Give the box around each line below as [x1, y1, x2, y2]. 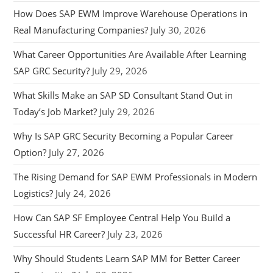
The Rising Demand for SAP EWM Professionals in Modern [13, 170, 258, 183]
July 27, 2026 [49, 146, 105, 158]
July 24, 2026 [55, 186, 112, 199]
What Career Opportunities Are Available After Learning [13, 48, 247, 60]
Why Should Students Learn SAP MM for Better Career [13, 252, 241, 264]
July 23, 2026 [107, 227, 163, 240]
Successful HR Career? [13, 227, 105, 240]
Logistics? [13, 186, 54, 199]
